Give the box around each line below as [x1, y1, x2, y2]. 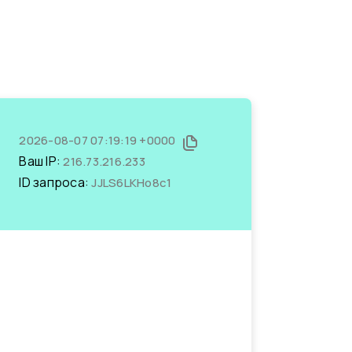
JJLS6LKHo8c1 [91, 174, 172, 191]
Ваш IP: [19, 152, 64, 170]
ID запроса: [19, 174, 92, 191]
